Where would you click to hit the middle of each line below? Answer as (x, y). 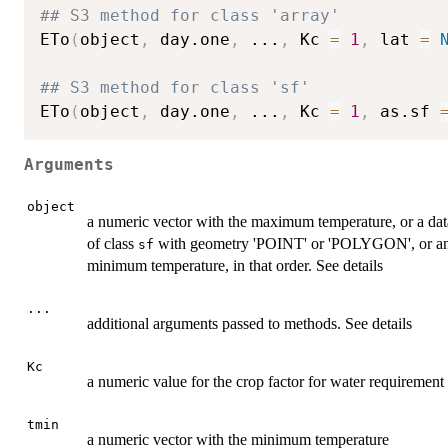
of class (112, 243)
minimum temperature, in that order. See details (235, 265)
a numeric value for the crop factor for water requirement (265, 381)
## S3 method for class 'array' (190, 15)
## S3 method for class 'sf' (175, 87)
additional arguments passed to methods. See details (249, 323)
